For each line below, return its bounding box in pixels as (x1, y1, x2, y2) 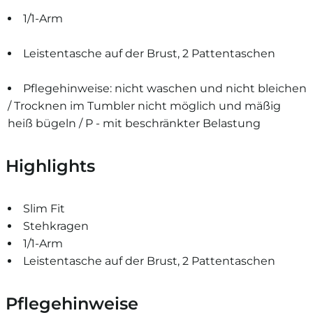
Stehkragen (23, 219, 89, 233)
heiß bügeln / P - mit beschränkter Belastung (8, 116, 261, 130)
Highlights (6, 155, 95, 176)
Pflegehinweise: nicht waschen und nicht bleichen (23, 81, 307, 95)
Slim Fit (23, 201, 66, 215)
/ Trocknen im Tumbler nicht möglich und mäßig (8, 99, 282, 112)
